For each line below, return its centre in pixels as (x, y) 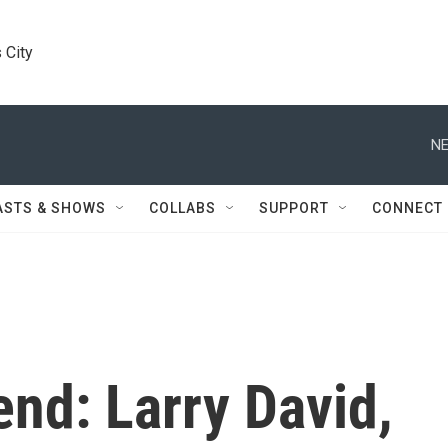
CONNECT (407, 208)
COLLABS (182, 208)
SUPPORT (294, 208)
